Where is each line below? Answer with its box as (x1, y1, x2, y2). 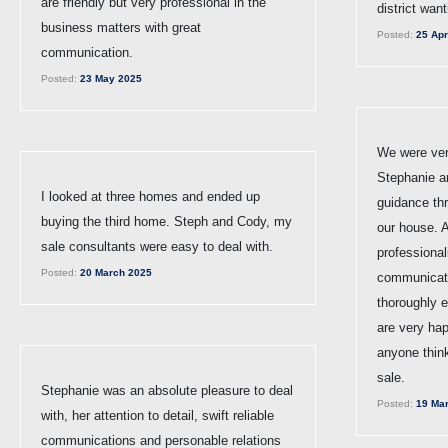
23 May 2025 (77, 72, 142, 84)
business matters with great (41, 19, 201, 35)
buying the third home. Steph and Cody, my (41, 213, 292, 229)
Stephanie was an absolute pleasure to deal (41, 382, 293, 398)
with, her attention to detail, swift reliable (41, 407, 274, 423)
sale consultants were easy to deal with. (41, 238, 273, 254)
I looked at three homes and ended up (41, 188, 260, 204)
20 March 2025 (77, 266, 152, 278)
